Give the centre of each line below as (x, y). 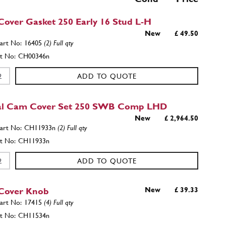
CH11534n (34, 215)
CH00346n (34, 56)
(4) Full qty (59, 202)
